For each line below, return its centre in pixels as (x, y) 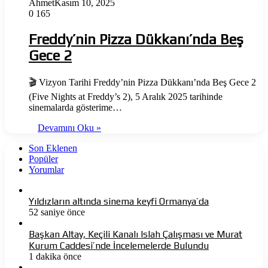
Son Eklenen (53, 148)
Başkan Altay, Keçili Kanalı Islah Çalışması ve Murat (135, 234)
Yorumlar (46, 169)
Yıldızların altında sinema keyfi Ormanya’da (119, 201)
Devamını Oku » (69, 127)
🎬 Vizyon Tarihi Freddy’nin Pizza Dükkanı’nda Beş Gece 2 (142, 82)
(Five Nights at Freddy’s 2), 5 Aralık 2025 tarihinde (126, 96)
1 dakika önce (55, 256)
